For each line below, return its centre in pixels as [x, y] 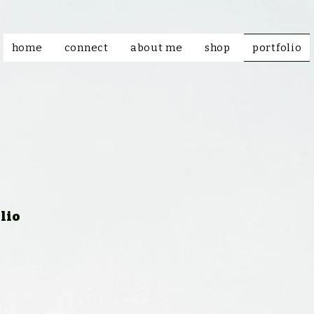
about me [156, 48]
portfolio [277, 48]
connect [86, 48]
